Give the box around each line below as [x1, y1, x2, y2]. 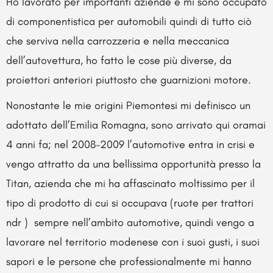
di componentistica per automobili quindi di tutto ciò [6, 14, 252, 28]
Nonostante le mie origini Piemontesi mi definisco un [6, 98, 250, 112]
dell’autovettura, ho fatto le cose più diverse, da [6, 53, 232, 67]
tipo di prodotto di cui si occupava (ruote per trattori [6, 196, 253, 210]
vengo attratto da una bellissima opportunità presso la [6, 157, 261, 171]
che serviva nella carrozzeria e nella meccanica [6, 34, 229, 48]
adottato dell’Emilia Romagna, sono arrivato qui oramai [6, 118, 266, 132]
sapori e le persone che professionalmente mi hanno [6, 254, 252, 268]
